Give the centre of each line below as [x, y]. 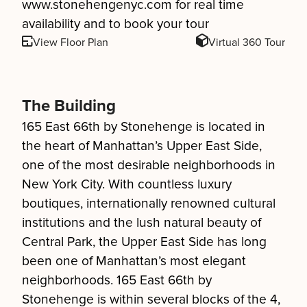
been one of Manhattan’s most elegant [134, 261]
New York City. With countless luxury [127, 184]
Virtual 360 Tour [247, 42]
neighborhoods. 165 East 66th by [117, 280]
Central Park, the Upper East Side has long [144, 242]
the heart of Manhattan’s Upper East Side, [142, 146]
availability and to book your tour [115, 24]
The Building [69, 106]
